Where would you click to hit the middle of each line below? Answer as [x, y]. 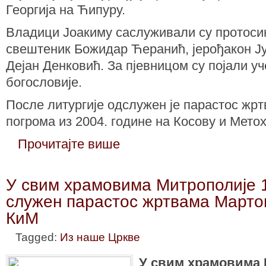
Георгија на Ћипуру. [66, 9]
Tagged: [38, 237]
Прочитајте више [69, 144]
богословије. [44, 82]
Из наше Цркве [100, 237]
